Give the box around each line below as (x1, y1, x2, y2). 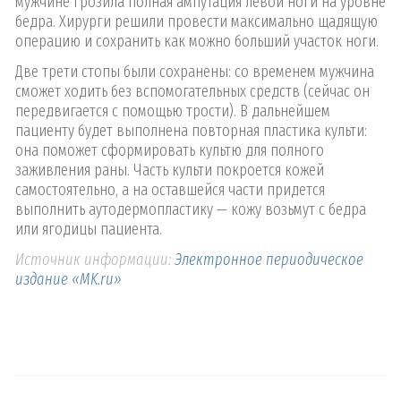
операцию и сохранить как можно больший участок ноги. (15, 31, 379, 52)
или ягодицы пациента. (15, 219, 162, 240)
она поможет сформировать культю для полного (15, 141, 324, 161)
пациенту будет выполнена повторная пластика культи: (15, 121, 367, 141)
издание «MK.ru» (15, 269, 122, 290)
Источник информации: (15, 250, 171, 270)
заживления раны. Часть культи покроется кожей (15, 160, 324, 181)
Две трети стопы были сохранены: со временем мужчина (15, 62, 374, 82)
